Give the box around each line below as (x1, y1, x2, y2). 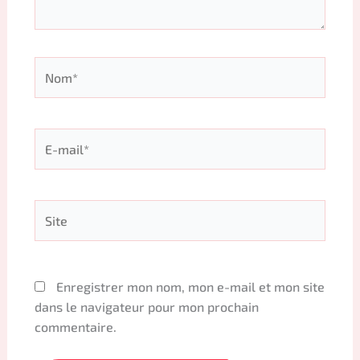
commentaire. (34, 319, 117, 335)
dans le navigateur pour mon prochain (34, 299, 259, 315)
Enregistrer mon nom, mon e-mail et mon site (55, 279, 325, 295)
